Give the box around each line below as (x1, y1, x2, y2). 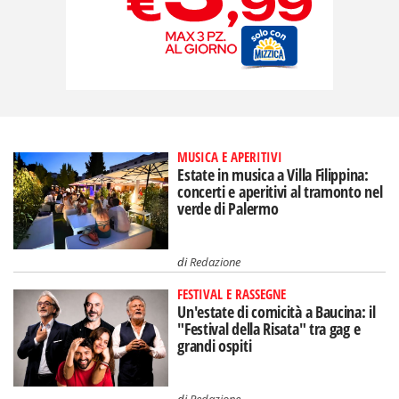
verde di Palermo (177, 198, 279, 220)
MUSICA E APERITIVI (177, 148, 283, 167)
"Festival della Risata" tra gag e (177, 318, 361, 340)
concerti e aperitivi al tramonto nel (177, 181, 383, 203)
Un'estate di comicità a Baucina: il (177, 301, 376, 323)
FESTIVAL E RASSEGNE (177, 285, 287, 304)
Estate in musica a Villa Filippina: (177, 164, 369, 186)
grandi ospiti (177, 335, 252, 357)
